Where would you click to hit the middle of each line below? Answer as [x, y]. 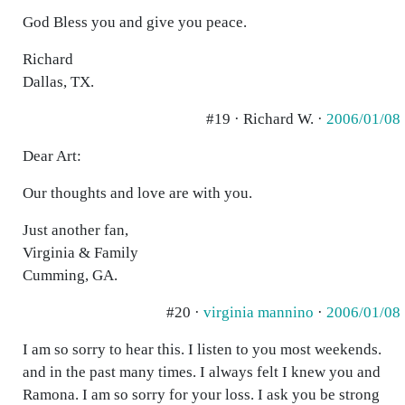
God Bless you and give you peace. [135, 22]
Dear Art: [52, 156]
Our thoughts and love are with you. [137, 193]
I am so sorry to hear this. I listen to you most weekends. [202, 349]
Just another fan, [75, 230]
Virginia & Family [80, 253]
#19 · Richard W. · [266, 119]
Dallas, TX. [58, 82]
